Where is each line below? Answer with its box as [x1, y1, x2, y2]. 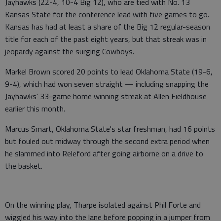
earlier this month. [5, 102, 65, 114]
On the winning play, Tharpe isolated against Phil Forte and [5, 198, 201, 211]
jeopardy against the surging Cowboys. [5, 45, 134, 57]
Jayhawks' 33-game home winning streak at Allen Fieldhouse [5, 90, 207, 102]
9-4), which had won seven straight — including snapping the [5, 77, 209, 90]
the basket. [5, 159, 42, 172]
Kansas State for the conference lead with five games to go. [5, 8, 209, 20]
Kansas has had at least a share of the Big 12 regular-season [5, 20, 210, 33]
